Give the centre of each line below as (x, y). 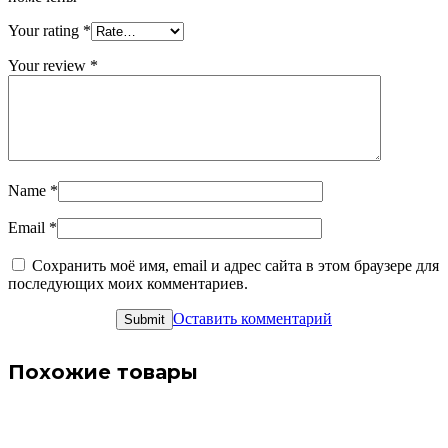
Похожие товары (103, 371)
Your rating (45, 30)
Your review (49, 65)
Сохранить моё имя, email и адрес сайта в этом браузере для (235, 265)
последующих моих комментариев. (128, 283)
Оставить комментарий (252, 318)
